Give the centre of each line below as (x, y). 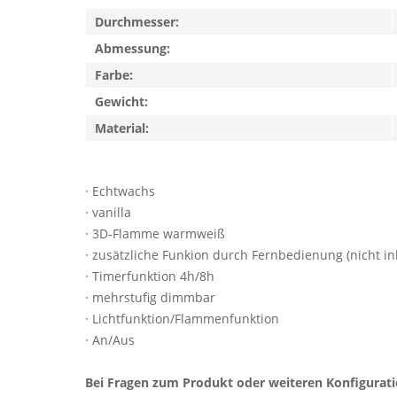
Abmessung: (132, 48)
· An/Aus (110, 340)
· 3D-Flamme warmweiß (155, 234)
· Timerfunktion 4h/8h (150, 276)
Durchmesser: (137, 22)
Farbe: (114, 75)
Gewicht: (121, 101)
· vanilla (108, 212)
